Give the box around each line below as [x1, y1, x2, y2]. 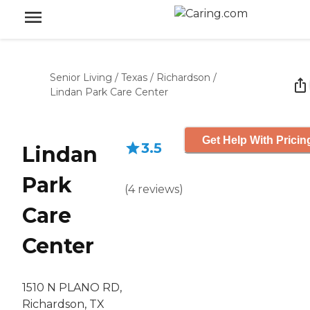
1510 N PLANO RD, [22, 281, 122, 295]
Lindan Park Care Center [50, 86, 168, 98]
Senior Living [50, 71, 112, 84]
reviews [138, 183, 179, 196]
